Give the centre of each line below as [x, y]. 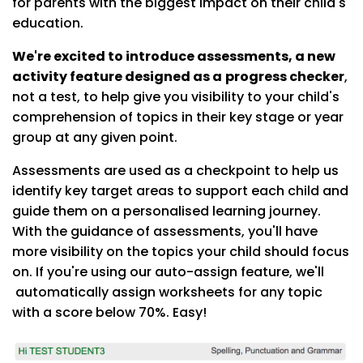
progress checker [285, 77]
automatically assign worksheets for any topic [167, 293]
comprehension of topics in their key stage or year [178, 117]
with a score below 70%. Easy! [109, 313]
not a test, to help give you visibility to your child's [176, 97]
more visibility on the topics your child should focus [181, 252]
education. [48, 23]
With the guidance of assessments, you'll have [165, 232]
